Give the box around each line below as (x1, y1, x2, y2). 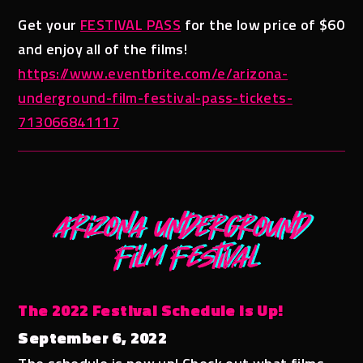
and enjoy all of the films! (18, 38, 188, 61)
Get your (18, 14, 81, 36)
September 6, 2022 (18, 324, 168, 350)
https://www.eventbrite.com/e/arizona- (18, 62, 288, 85)
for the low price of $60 (181, 14, 345, 36)
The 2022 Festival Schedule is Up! (18, 297, 284, 322)
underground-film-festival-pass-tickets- (18, 87, 293, 109)
